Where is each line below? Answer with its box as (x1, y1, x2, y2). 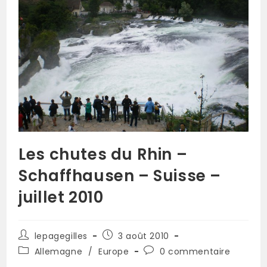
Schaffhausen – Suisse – (18, 165, 222, 187)
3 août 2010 (118, 230, 169, 243)
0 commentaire (159, 246, 231, 258)
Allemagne (34, 246, 83, 258)
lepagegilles (34, 230, 88, 243)
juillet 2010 (18, 187, 104, 209)
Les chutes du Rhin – (18, 144, 188, 166)
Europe (98, 246, 129, 258)
